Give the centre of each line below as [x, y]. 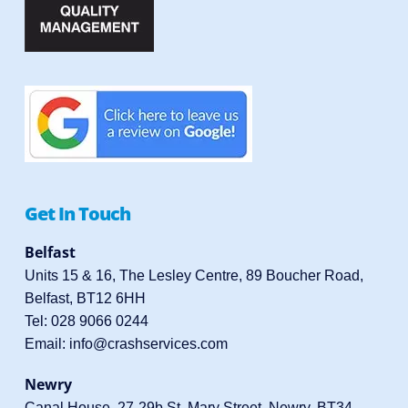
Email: [46, 344]
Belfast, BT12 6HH [85, 299]
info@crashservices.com [148, 344]
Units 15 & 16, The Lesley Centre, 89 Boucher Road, [194, 276]
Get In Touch [77, 214]
